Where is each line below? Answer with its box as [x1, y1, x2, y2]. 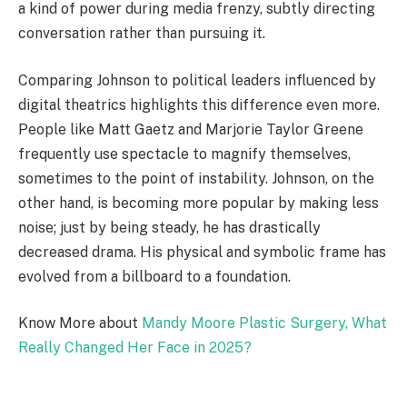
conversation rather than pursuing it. [18, 25, 265, 43]
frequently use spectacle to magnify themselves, [18, 144, 351, 163]
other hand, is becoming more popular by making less [18, 194, 379, 212]
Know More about [18, 314, 142, 333]
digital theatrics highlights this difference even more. [18, 95, 380, 114]
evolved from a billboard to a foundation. [18, 267, 291, 285]
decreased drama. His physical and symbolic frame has [18, 243, 386, 261]
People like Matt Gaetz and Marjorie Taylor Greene [18, 120, 363, 138]
